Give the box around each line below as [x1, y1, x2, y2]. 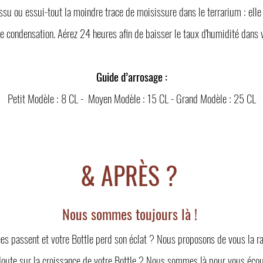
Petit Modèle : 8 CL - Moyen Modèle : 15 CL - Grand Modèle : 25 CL [7, 89, 256, 106]
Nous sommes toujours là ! [62, 203, 201, 224]
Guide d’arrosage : [96, 68, 167, 85]
